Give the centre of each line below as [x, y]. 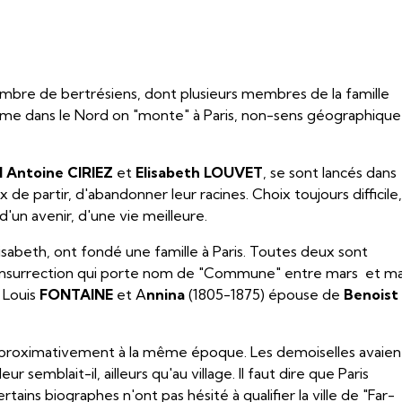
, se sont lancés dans [330, 172]
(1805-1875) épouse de [267, 294]
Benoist [371, 294]
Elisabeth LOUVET [200, 172]
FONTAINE [77, 294]
